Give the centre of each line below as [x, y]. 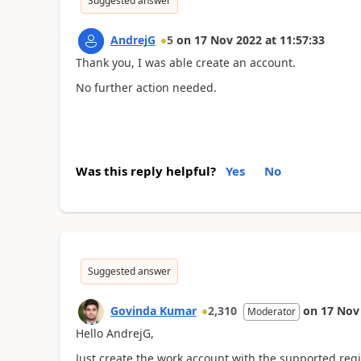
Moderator [271, 311]
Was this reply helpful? [145, 171]
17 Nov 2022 [228, 40]
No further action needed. [146, 87]
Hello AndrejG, [114, 333]
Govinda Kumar [153, 311]
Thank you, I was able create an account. [185, 62]
